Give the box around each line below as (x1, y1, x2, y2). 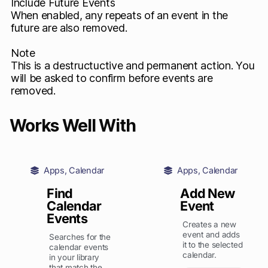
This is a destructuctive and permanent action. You (11, 59, 255, 72)
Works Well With (10, 115, 136, 136)
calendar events (49, 242, 109, 252)
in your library (49, 252, 100, 262)
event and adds (182, 230, 240, 239)
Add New (180, 185, 235, 201)
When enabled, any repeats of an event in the (11, 9, 229, 22)
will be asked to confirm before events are (11, 72, 213, 84)
